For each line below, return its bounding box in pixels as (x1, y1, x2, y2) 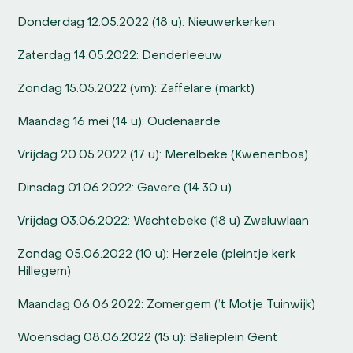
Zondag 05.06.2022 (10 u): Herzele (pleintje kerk (17, 249, 296, 261)
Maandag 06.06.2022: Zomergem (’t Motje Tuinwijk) (17, 299, 316, 311)
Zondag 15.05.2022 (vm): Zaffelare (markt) (17, 84, 255, 95)
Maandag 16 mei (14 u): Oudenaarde (17, 117, 221, 128)
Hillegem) (17, 266, 72, 278)
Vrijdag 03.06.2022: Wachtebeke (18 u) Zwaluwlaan (17, 216, 310, 228)
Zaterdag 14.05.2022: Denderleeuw (17, 50, 223, 62)
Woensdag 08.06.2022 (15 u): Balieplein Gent (17, 333, 278, 344)
